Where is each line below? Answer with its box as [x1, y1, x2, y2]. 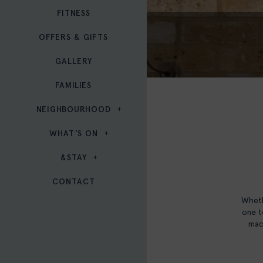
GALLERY [55, 56, 92, 67]
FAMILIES [55, 80, 92, 91]
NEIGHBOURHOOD [36, 104, 111, 115]
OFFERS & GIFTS [39, 32, 108, 43]
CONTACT [52, 177, 95, 187]
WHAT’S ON [49, 129, 98, 139]
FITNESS [56, 8, 90, 19]
